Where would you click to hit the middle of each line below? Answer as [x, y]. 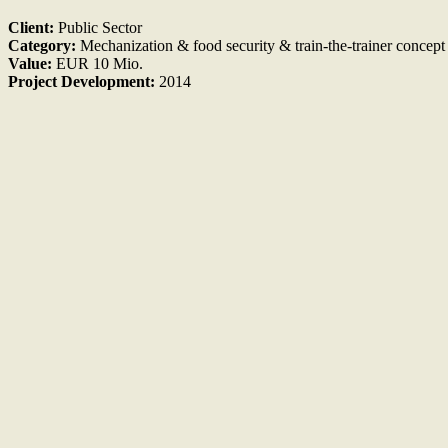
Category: [42, 45]
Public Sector [98, 27]
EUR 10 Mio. [97, 63]
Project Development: [81, 81]
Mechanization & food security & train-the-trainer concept [260, 45]
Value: [30, 63]
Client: [31, 27]
